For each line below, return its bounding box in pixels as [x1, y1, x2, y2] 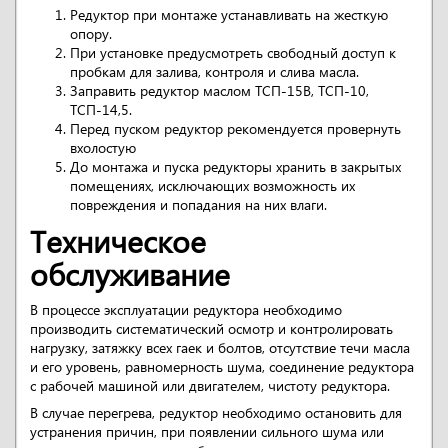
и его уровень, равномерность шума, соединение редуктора [30, 357, 414, 376]
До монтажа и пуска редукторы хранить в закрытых [70, 157, 401, 176]
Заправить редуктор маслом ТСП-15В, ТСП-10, [70, 81, 369, 100]
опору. [70, 24, 112, 43]
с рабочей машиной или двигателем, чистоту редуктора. [30, 376, 390, 395]
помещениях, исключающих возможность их [70, 176, 355, 195]
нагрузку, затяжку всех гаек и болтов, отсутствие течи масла [30, 338, 410, 357]
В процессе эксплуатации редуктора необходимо [30, 300, 342, 319]
